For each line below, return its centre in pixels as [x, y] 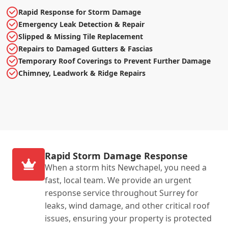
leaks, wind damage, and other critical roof [127, 205]
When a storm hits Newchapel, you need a [126, 167]
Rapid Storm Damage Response [116, 155]
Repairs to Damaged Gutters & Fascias [85, 48]
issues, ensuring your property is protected [128, 218]
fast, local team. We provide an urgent [118, 180]
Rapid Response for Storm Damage [80, 12]
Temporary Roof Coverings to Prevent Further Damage [115, 61]
